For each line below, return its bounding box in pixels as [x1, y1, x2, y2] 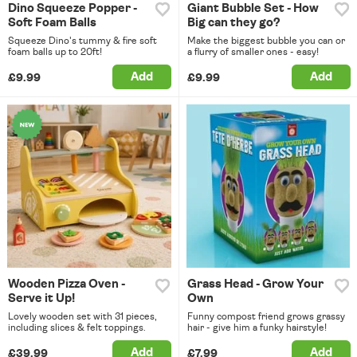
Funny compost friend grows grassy [186, 312, 345, 322]
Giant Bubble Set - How [186, 2, 319, 14]
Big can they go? [186, 16, 280, 29]
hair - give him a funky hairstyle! [186, 323, 327, 333]
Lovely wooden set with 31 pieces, [8, 312, 157, 322]
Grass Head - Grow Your [186, 278, 324, 291]
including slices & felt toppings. [8, 323, 146, 333]
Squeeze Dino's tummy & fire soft [8, 35, 157, 45]
